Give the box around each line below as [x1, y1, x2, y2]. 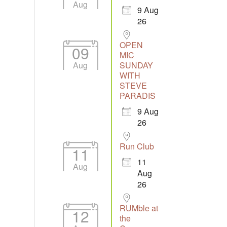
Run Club [119, 140, 154, 152]
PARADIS [119, 90, 156, 101]
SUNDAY [119, 59, 153, 71]
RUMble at [119, 202, 158, 214]
